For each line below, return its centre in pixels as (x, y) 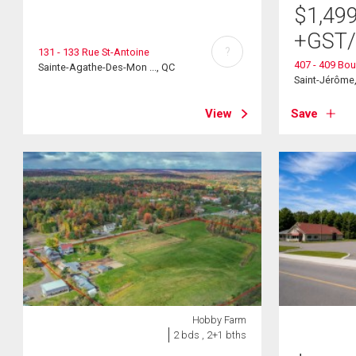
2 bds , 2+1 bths (209, 335)
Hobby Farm (219, 320)
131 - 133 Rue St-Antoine (94, 52)
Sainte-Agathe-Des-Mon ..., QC (107, 67)
